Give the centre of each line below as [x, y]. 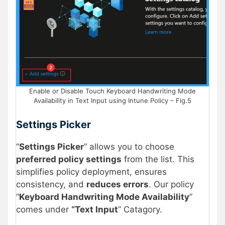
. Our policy [171, 184]
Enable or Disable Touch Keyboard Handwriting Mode [113, 91]
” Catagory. [140, 209]
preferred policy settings [69, 159]
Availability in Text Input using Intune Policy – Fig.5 [113, 101]
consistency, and [51, 184]
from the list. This [158, 159]
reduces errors [118, 184]
